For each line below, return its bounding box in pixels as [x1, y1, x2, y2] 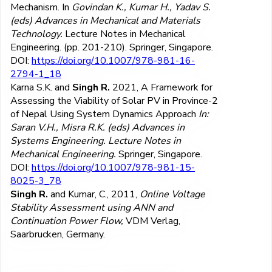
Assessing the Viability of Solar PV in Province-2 [10, 93, 218, 107]
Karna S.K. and [10, 80, 72, 94]
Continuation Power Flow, [10, 214, 126, 228]
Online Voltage [140, 187, 205, 201]
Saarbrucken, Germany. [10, 227, 105, 241]
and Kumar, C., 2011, [50, 187, 140, 201]
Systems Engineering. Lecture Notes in [10, 134, 181, 148]
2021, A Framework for [112, 80, 212, 94]
